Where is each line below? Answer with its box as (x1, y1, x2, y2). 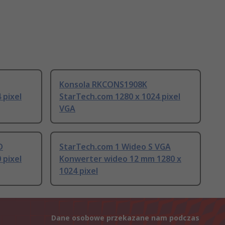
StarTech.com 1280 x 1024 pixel (59, 91, 180, 102)
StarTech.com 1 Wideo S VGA (59, 141, 171, 153)
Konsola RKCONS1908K (59, 79, 147, 90)
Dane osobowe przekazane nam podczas (51, 213, 199, 223)
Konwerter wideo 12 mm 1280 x (59, 153, 181, 165)
